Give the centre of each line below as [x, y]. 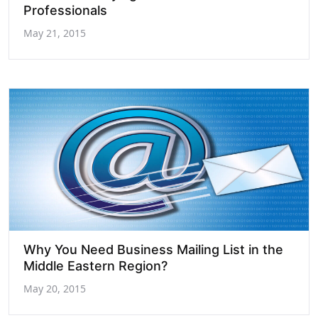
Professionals [65, 10]
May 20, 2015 [55, 289]
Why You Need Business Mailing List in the [153, 250]
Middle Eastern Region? [95, 266]
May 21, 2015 [55, 33]
